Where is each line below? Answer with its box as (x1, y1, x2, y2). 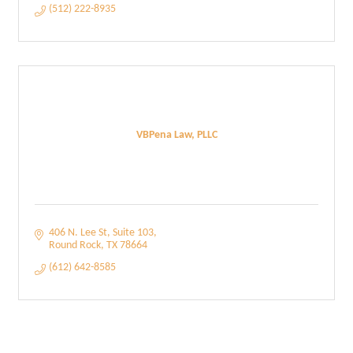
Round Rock (48, 240, 101, 251)
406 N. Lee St (48, 227, 107, 239)
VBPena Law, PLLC (136, 128, 217, 141)
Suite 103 (112, 227, 154, 239)
